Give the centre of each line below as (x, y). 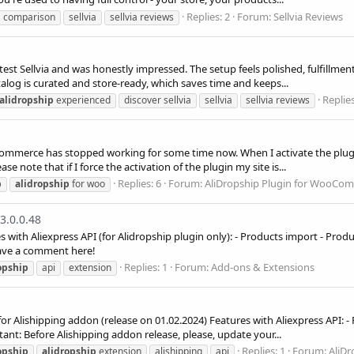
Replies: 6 (139, 184)
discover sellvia (158, 100)
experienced (82, 100)
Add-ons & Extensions (263, 267)
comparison (29, 17)
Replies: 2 (208, 16)
